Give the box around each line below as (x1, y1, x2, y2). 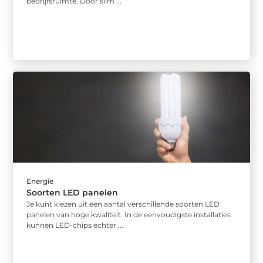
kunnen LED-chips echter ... (26, 220, 124, 230)
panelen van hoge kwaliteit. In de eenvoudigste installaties (26, 210, 231, 219)
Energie (26, 176, 54, 186)
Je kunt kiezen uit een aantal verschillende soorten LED (26, 199, 220, 208)
